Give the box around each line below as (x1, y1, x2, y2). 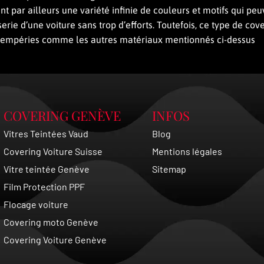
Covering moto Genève (4, 216, 99, 227)
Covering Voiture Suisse (4, 146, 103, 157)
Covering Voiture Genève (4, 234, 107, 245)
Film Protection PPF (4, 181, 85, 192)
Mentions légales (152, 146, 223, 157)
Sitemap (152, 163, 187, 174)
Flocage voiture (4, 199, 69, 210)
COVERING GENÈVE (4, 107, 121, 124)
